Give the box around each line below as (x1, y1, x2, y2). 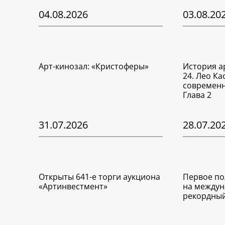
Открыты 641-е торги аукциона (39, 171, 160, 183)
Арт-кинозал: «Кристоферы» (39, 61, 149, 72)
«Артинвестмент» (39, 181, 107, 192)
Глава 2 (182, 89, 211, 101)
